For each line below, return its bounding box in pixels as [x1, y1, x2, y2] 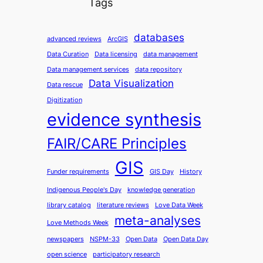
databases [133, 32, 184, 44]
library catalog [46, 201, 91, 210]
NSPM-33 [89, 235, 120, 244]
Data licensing [94, 50, 137, 59]
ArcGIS [107, 35, 128, 43]
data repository [134, 66, 182, 74]
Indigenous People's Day [46, 186, 122, 194]
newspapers [46, 235, 84, 244]
